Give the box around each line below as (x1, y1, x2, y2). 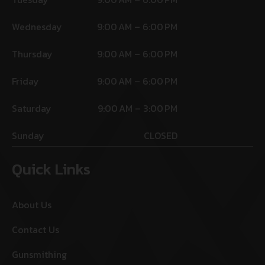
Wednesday (12, 20, 62, 34)
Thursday (12, 47, 53, 62)
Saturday (12, 101, 51, 116)
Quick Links (12, 157, 91, 181)
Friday (12, 74, 39, 89)
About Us (12, 198, 51, 212)
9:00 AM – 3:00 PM (98, 101, 177, 116)
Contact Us (12, 222, 59, 237)
